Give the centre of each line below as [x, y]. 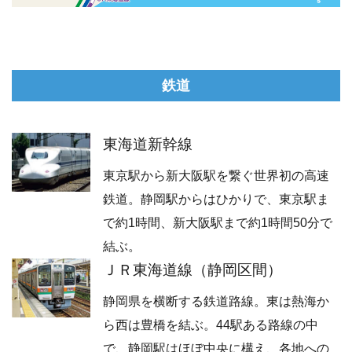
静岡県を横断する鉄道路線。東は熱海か [216, 301]
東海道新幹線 [148, 145]
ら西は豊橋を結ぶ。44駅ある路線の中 [211, 324]
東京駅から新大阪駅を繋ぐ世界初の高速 [216, 176]
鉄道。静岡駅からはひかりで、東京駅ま [216, 200]
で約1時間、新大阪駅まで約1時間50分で [218, 223]
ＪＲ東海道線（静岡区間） [192, 270]
